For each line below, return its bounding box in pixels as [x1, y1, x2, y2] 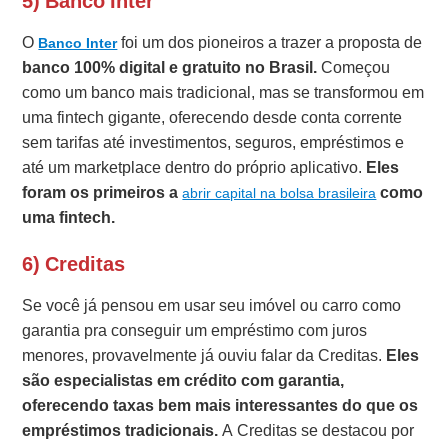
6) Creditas [22, 250, 126, 279]
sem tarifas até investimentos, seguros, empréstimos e [22, 131, 405, 155]
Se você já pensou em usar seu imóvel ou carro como [22, 294, 402, 318]
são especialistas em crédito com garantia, [22, 369, 345, 393]
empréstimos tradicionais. [22, 419, 219, 443]
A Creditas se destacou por [218, 419, 415, 443]
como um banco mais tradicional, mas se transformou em [22, 81, 425, 105]
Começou [317, 56, 391, 80]
